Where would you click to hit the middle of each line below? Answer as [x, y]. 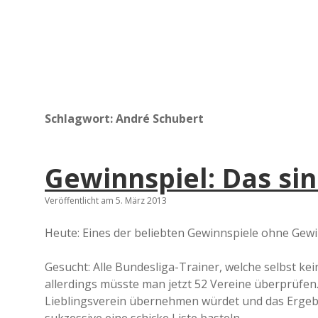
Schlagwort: [80, 119]
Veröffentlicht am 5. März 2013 [106, 201]
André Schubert [160, 119]
